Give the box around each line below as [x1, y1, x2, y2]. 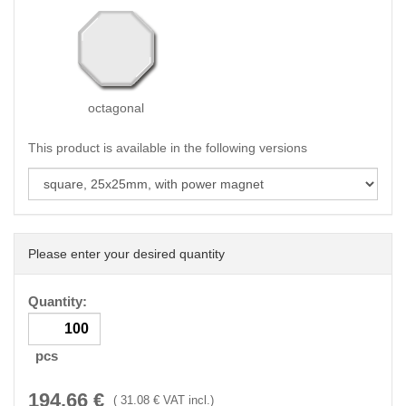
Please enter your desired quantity [28, 246, 225, 261]
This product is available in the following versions [28, 140, 307, 155]
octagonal [87, 101, 144, 115]
